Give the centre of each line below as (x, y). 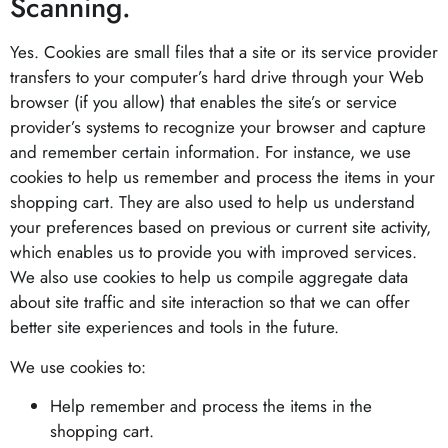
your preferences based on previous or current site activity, (220, 227)
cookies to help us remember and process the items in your (222, 177)
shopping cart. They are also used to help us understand (212, 202)
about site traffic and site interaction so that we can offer (210, 302)
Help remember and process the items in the (211, 405)
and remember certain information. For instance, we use (210, 152)
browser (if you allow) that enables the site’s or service (203, 102)
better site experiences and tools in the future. (174, 327)
